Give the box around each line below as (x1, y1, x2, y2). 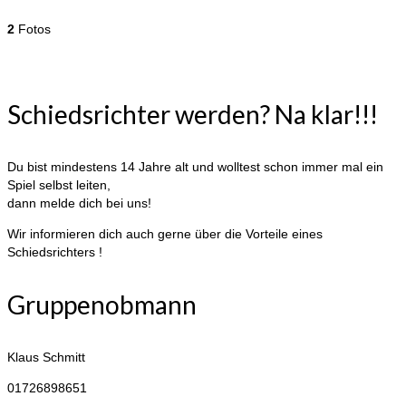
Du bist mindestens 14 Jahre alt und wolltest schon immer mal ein (7, 159, 383, 174)
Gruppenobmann (7, 288, 197, 320)
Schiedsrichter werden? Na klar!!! (7, 98, 378, 130)
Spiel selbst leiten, (7, 177, 114, 192)
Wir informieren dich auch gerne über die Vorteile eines (7, 226, 323, 241)
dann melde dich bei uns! (7, 195, 151, 210)
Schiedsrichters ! (7, 244, 102, 259)
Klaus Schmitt (7, 349, 85, 364)
